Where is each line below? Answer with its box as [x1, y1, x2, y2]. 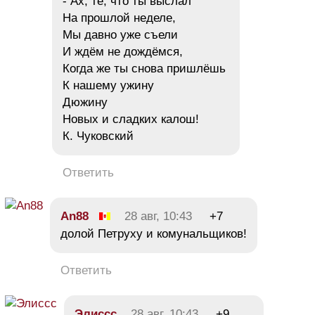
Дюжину [63, 96, 108, 110]
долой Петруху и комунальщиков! [60, 227, 247, 241]
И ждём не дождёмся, [63, 45, 183, 59]
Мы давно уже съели [63, 28, 178, 42]
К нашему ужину [63, 79, 154, 93]
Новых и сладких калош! [63, 112, 199, 127]
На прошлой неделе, [63, 11, 176, 25]
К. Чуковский [63, 129, 134, 143]
